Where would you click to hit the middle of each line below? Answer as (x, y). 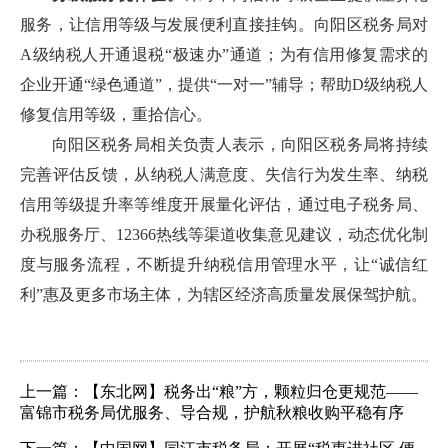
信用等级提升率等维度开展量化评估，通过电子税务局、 (224, 204)
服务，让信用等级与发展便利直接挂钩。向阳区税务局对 (224, 24)
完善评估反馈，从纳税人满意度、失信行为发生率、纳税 (224, 174)
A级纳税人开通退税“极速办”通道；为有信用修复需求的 (224, 54)
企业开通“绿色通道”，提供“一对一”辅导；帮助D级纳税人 (224, 84)
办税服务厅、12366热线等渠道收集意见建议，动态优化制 (224, 234)
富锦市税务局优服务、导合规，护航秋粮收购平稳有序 (212, 412)
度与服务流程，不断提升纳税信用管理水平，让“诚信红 (224, 264)
